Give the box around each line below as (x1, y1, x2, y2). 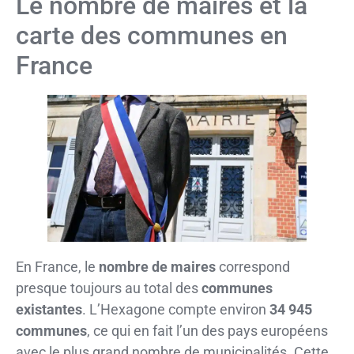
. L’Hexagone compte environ (82, 300, 269, 318)
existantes (16, 300, 82, 318)
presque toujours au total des (16, 279, 201, 296)
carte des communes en (16, 20, 288, 51)
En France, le (16, 258, 99, 275)
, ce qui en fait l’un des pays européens (87, 322, 328, 339)
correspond (216, 258, 290, 275)
